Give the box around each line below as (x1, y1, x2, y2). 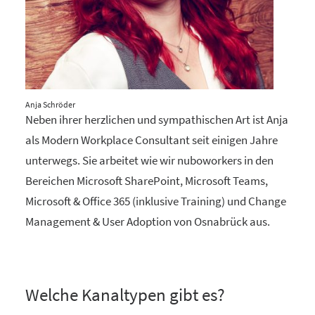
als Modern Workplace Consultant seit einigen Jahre (25, 132, 278, 148)
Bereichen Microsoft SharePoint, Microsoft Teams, (25, 173, 268, 188)
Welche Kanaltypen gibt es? (25, 283, 225, 306)
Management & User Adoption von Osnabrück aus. (25, 214, 270, 229)
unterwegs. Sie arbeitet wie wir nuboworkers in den (25, 153, 274, 168)
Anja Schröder (25, 99, 75, 110)
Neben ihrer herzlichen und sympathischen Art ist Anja (25, 112, 288, 127)
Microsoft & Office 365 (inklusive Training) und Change (25, 193, 286, 209)
